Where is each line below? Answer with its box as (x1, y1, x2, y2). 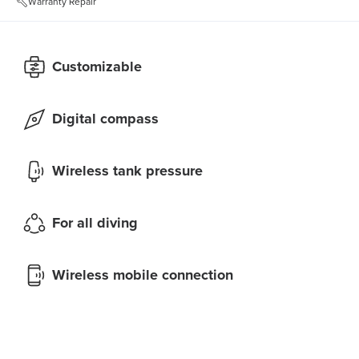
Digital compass (52, 111, 159, 127)
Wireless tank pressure (52, 163, 203, 179)
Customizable (52, 59, 142, 75)
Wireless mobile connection (52, 268, 233, 283)
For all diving (52, 216, 138, 231)
